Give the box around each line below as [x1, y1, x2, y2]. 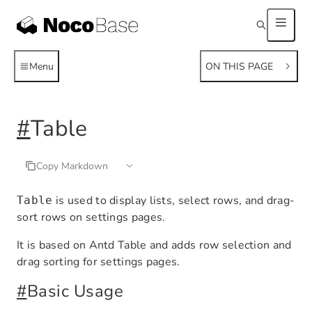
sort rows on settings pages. [17, 210, 166, 225]
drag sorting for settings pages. [17, 254, 180, 270]
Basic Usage [26, 280, 123, 302]
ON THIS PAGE [205, 59, 273, 73]
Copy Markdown [36, 159, 108, 173]
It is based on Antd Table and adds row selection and [17, 237, 292, 253]
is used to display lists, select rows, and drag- [52, 193, 295, 208]
